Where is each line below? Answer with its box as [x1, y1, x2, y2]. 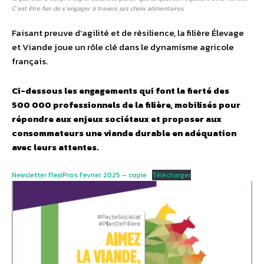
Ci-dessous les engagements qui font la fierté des [12, 83, 229, 97]
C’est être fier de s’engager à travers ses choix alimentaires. [12, 3, 184, 13]
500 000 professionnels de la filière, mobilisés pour [12, 97, 240, 111]
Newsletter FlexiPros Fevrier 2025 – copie [12, 169, 147, 180]
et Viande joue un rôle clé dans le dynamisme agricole [12, 39, 234, 54]
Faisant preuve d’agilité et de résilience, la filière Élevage [12, 25, 244, 39]
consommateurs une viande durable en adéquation [12, 126, 236, 140]
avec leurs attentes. [12, 140, 99, 154]
